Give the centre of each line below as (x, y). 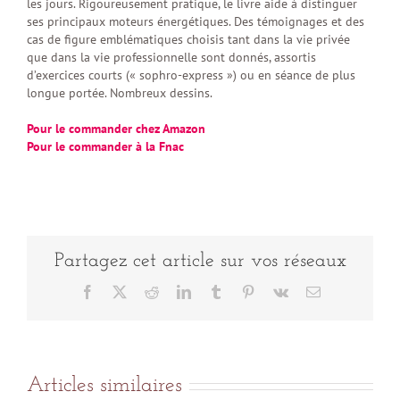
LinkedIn (216, 291)
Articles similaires (104, 385)
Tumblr (242, 291)
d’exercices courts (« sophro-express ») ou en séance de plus (191, 75)
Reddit (176, 291)
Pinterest (278, 291)
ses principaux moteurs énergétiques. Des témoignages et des (196, 22)
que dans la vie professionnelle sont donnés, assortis (171, 58)
